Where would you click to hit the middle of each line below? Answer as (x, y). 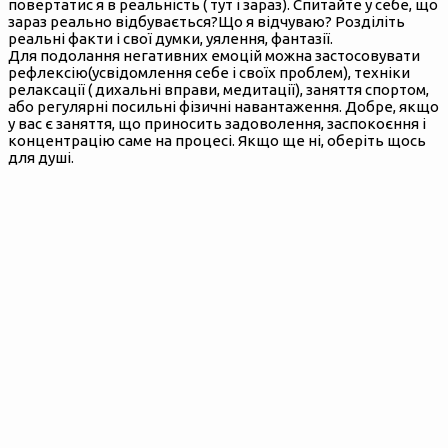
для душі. (41, 158)
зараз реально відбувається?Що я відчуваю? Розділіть (206, 22)
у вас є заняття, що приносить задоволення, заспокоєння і (217, 124)
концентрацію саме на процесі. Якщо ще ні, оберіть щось (217, 141)
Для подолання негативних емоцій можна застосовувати (214, 56)
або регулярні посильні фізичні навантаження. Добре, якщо (223, 107)
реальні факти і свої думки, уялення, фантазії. (170, 39)
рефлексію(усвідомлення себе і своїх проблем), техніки (209, 73)
